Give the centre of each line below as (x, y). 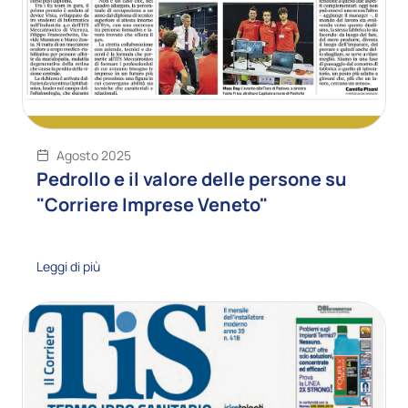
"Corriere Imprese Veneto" (152, 204)
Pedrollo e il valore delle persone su (192, 178)
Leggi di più (68, 266)
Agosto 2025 (94, 155)
